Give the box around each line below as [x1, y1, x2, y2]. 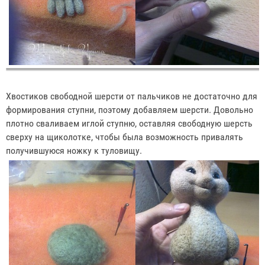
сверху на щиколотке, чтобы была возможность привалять [6, 131, 243, 143]
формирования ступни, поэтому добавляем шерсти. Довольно [6, 104, 253, 115]
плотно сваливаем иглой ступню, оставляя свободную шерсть [6, 117, 253, 129]
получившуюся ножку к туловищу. [6, 144, 144, 156]
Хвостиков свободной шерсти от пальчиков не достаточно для [6, 90, 257, 102]
